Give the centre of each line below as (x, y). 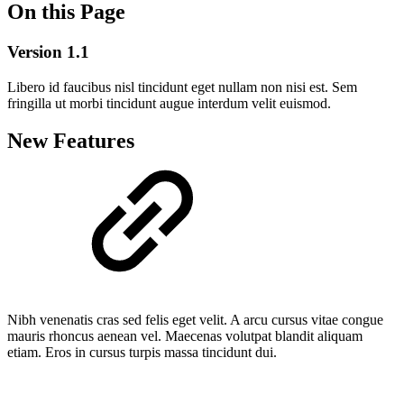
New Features (71, 141)
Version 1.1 (48, 51)
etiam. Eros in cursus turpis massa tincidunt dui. (142, 353)
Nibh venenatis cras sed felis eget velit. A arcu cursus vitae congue (195, 320)
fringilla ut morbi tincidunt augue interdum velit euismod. (169, 103)
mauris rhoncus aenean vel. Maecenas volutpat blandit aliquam (185, 336)
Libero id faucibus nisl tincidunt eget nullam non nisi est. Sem (182, 87)
